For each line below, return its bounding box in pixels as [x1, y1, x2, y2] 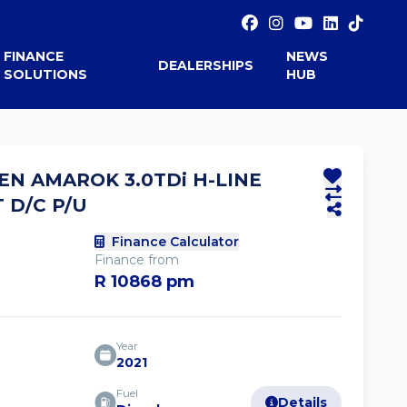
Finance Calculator [112, 233, 239, 250]
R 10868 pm [94, 272, 194, 292]
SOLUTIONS [4, 66, 88, 83]
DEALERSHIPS [158, 57, 254, 74]
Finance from [94, 252, 179, 268]
